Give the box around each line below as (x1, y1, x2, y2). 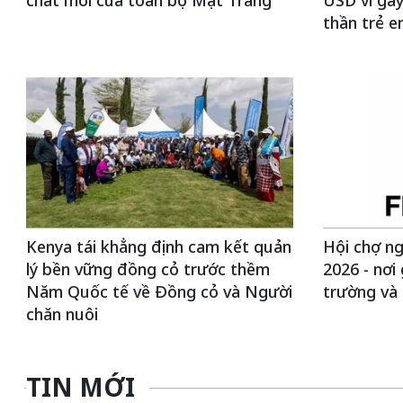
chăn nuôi (25, 303, 98, 325)
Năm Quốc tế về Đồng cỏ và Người (25, 281, 292, 302)
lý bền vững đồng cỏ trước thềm (25, 258, 270, 280)
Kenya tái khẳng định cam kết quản (25, 236, 291, 257)
